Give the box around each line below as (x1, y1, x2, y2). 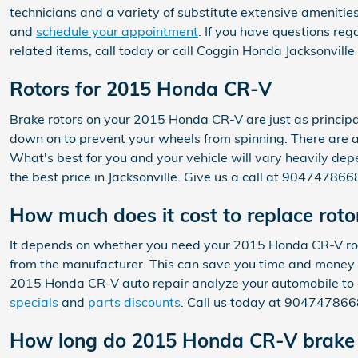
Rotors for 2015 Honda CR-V (10, 77, 272, 101)
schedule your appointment (36, 23, 198, 39)
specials (10, 294, 58, 310)
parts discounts (88, 294, 181, 310)
